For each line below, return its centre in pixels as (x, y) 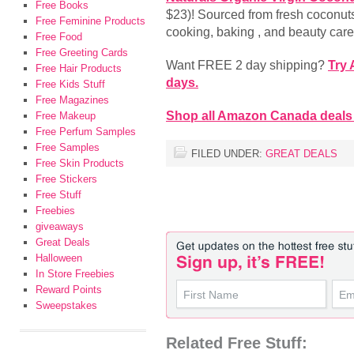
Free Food (59, 37)
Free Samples (68, 147)
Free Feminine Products (90, 21)
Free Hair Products (79, 68)
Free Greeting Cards (82, 53)
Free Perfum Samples (86, 132)
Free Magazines (72, 100)
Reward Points (69, 290)
